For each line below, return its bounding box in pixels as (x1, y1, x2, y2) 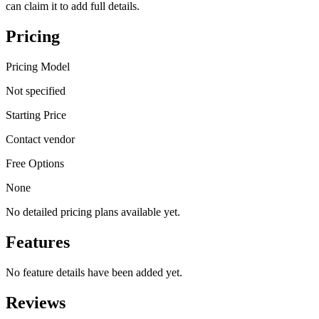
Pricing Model (6, 61, 70, 73)
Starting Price (6, 109, 66, 122)
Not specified (6, 85, 66, 98)
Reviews (6, 293, 66, 312)
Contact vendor (6, 133, 75, 146)
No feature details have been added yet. (6, 266, 182, 279)
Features (6, 233, 70, 252)
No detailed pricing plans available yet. (6, 206, 180, 219)
